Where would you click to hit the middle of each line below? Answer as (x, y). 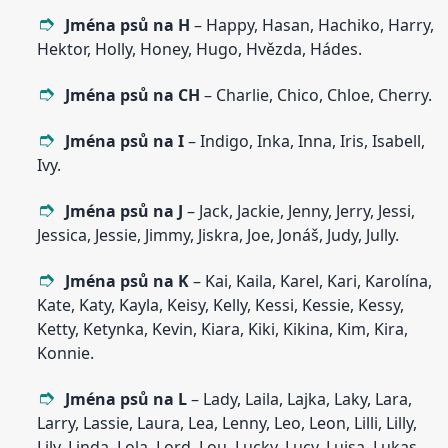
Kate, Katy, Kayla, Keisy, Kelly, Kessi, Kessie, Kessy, (221, 305)
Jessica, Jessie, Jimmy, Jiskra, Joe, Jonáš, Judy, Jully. (218, 235)
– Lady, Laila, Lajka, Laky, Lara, (300, 399)
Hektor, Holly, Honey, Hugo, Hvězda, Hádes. (200, 49)
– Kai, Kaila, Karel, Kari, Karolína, (311, 281)
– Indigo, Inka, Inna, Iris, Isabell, (305, 141)
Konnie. (66, 353)
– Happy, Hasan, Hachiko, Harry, (312, 25)
